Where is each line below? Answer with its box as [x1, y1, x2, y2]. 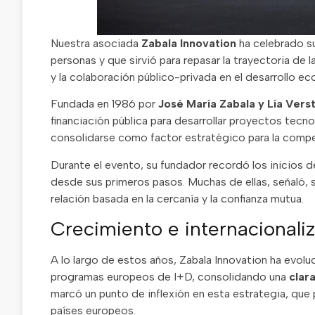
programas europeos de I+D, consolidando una [51, 270, 289, 284]
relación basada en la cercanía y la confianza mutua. [51, 191, 304, 205]
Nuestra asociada [51, 36, 141, 50]
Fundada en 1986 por [51, 97, 158, 111]
